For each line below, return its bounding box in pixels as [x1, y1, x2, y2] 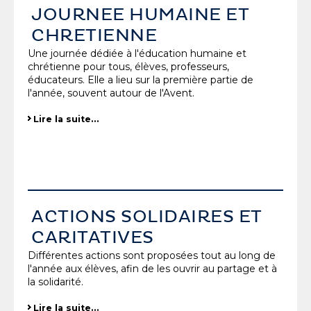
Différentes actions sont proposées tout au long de [28, 249, 276, 262]
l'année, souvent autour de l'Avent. [28, 87, 194, 100]
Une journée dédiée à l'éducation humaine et [28, 47, 246, 60]
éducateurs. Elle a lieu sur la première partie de [28, 74, 253, 87]
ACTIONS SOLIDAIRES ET [31, 205, 262, 227]
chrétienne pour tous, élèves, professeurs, [28, 60, 229, 74]
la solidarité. [28, 275, 83, 288]
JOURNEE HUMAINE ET [31, 4, 250, 26]
